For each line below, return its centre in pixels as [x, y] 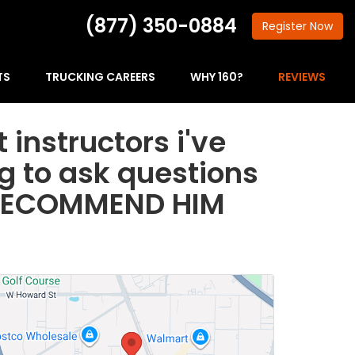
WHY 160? [217, 77]
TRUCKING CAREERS [100, 77]
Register [286, 27]
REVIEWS [302, 77]
